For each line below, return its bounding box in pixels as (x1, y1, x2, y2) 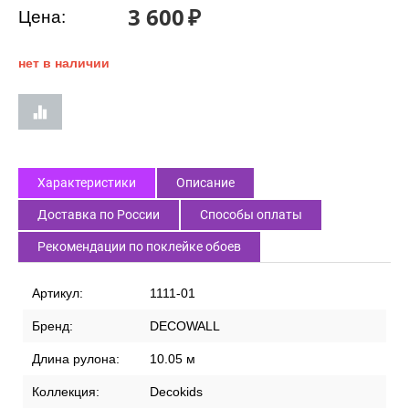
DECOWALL (150, 319, 220, 334)
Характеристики (37, 175, 136, 191)
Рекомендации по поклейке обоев (37, 239, 241, 255)
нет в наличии (18, 56, 110, 71)
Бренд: (32, 319, 73, 334)
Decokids (150, 384, 203, 400)
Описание (176, 175, 235, 191)
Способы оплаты (200, 207, 302, 223)
